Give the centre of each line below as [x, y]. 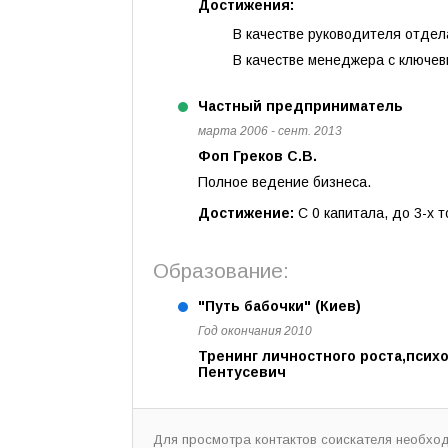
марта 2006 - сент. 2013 [270, 131]
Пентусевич [242, 372]
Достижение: [248, 213]
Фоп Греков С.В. [257, 156]
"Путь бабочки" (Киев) [279, 306]
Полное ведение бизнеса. [284, 182]
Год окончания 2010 [255, 331]
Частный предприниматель [300, 106]
